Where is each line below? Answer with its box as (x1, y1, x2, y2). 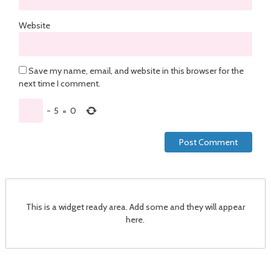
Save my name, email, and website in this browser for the (28, 65, 244, 77)
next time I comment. (18, 78, 100, 90)
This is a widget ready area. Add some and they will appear (25, 201, 245, 213)
